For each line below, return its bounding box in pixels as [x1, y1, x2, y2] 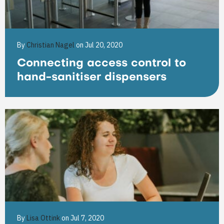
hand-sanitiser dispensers [17, 72, 166, 83]
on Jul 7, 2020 [61, 213, 104, 222]
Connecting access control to [17, 58, 186, 69]
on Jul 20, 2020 [76, 40, 122, 49]
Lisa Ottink [26, 213, 61, 222]
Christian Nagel [26, 40, 76, 49]
